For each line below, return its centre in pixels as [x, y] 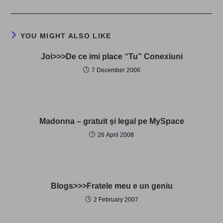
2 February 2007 [116, 200]
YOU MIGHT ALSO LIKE [66, 36]
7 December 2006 [116, 70]
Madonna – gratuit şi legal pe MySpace [111, 121]
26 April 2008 [116, 135]
